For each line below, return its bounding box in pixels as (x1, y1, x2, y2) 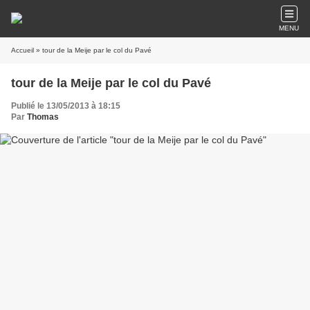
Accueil (11, 46, 34, 54)
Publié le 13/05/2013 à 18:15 (11, 101, 120, 111)
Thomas (27, 112, 59, 122)
